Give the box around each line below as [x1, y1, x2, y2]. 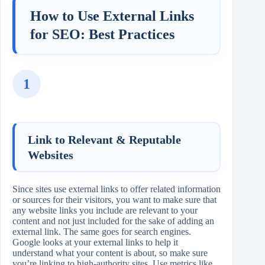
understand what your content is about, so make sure [12, 248, 208, 258]
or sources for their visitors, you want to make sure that [12, 195, 216, 205]
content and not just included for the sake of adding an [12, 216, 214, 227]
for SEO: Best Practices [30, 26, 174, 42]
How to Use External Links [30, 8, 194, 24]
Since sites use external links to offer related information [12, 184, 221, 195]
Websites [28, 148, 73, 161]
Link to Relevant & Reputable [28, 132, 181, 146]
